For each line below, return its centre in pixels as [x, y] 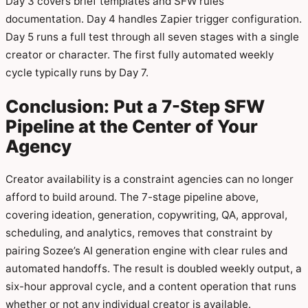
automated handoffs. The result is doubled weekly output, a [154, 268]
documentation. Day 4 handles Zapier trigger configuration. [154, 19]
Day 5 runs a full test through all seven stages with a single [152, 36]
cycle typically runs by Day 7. [77, 72]
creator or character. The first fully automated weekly [140, 54]
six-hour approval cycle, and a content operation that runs [151, 286]
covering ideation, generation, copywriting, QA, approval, [146, 214]
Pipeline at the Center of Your [132, 126]
